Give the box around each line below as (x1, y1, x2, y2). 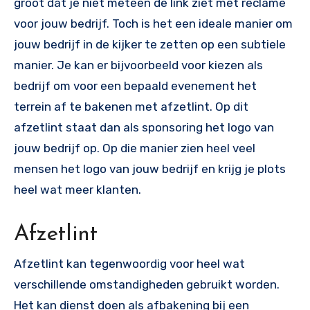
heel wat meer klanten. (14, 182, 144, 197)
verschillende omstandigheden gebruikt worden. (14, 277, 280, 291)
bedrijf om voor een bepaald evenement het (14, 78, 257, 93)
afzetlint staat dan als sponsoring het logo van (14, 120, 274, 134)
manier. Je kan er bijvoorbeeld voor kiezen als (14, 57, 263, 72)
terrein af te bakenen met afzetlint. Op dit (14, 99, 248, 113)
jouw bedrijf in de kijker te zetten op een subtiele (14, 37, 286, 51)
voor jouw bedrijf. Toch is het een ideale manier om (14, 16, 293, 30)
